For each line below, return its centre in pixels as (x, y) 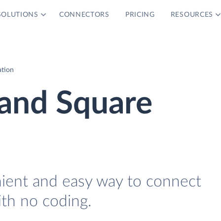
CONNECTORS (84, 15)
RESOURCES (192, 15)
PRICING (140, 15)
